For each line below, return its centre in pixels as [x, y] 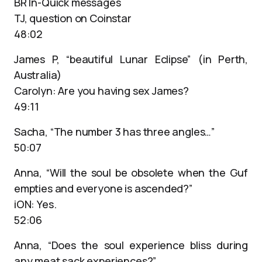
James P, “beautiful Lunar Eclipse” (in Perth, [131, 59]
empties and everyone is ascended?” [103, 188]
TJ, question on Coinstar [73, 18]
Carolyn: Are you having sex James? [101, 91]
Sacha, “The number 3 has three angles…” [114, 132]
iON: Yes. [35, 204]
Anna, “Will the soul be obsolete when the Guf [131, 173]
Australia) [38, 75]
